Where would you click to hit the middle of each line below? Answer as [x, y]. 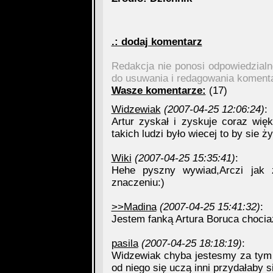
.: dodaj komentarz [157, 42]
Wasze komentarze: [158, 90]
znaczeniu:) [138, 183]
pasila [125, 243]
